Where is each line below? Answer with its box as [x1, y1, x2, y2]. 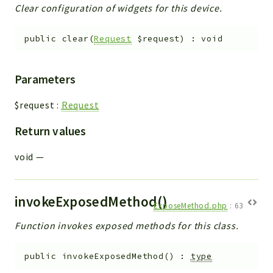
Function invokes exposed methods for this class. [15, 219, 239, 232]
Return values [15, 124, 87, 139]
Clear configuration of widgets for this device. [15, 1, 222, 14]
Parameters [15, 72, 76, 87]
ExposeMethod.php [154, 200, 228, 211]
